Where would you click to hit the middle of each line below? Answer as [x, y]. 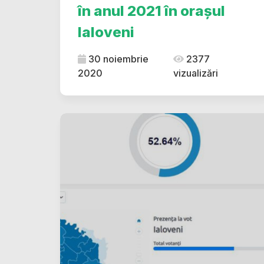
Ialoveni [106, 32]
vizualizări [195, 73]
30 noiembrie [117, 59]
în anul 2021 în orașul [151, 11]
